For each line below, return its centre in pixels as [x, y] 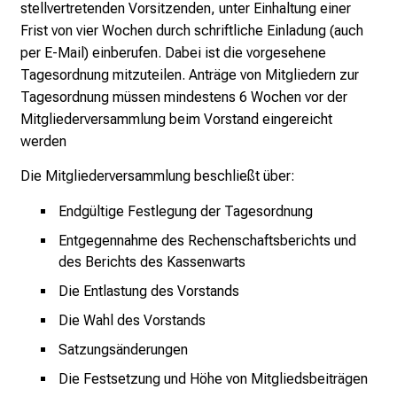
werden [43, 141]
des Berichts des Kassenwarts [152, 261]
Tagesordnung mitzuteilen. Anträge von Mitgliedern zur [190, 74]
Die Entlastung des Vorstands [149, 291]
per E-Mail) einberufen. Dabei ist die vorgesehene [173, 52]
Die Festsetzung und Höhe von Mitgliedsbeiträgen [213, 378]
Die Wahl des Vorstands [132, 320]
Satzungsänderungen [123, 349]
